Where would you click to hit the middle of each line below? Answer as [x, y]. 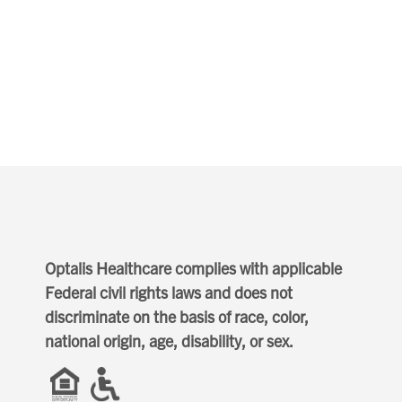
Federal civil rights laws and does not [169, 293]
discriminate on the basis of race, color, [177, 317]
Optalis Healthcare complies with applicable [193, 268]
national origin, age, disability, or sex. [169, 341]
